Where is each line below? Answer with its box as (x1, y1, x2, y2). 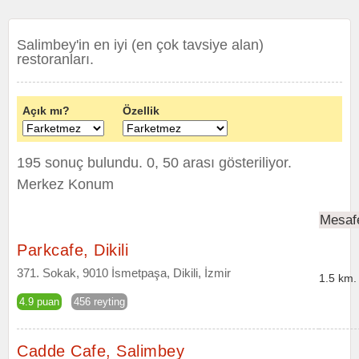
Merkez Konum (17, 176, 114, 192)
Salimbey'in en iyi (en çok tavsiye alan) (17, 37, 264, 53)
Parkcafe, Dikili (17, 241, 128, 259)
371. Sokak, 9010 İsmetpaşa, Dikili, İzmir (17, 266, 231, 280)
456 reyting (74, 296, 125, 308)
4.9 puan (19, 296, 59, 308)
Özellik (123, 104, 159, 117)
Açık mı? (22, 104, 70, 117)
